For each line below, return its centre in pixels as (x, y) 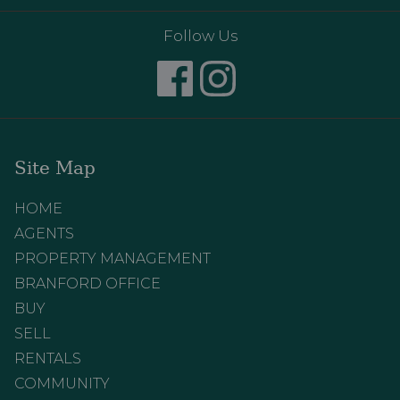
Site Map (55, 167)
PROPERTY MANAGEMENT (112, 258)
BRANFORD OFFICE (87, 283)
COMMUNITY (62, 383)
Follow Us (200, 35)
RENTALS (48, 358)
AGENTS (44, 233)
